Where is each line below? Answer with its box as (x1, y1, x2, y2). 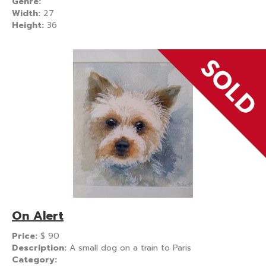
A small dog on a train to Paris (69, 241, 191, 254)
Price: (12, 229, 40, 242)
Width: (12, 7, 43, 20)
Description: (12, 241, 69, 254)
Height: (12, 18, 47, 31)
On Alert (12, 206, 64, 224)
